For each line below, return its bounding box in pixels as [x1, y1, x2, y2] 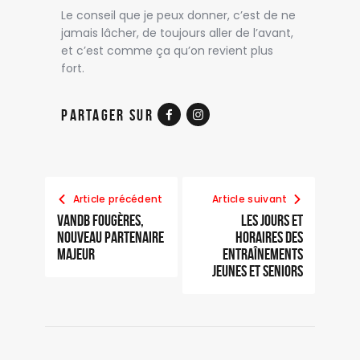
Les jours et [240, 211, 303, 230]
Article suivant [211, 192, 288, 207]
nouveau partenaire [57, 228, 165, 247]
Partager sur [61, 105, 153, 124]
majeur [57, 245, 96, 264]
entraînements [222, 245, 303, 264]
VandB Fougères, [57, 211, 145, 230]
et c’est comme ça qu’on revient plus [61, 42, 274, 59]
